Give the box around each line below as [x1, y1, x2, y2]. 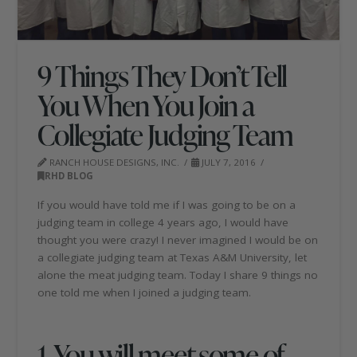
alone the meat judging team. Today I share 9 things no [37, 267, 319, 282]
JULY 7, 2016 [199, 155, 257, 168]
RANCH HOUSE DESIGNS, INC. [47, 155, 180, 168]
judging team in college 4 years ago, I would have [37, 214, 289, 229]
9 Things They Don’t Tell [37, 55, 288, 95]
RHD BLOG [45, 169, 94, 182]
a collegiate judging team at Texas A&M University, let [37, 249, 308, 265]
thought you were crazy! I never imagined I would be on [37, 232, 319, 247]
